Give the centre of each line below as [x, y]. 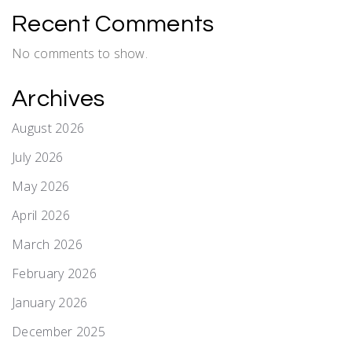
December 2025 [59, 331]
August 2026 [48, 128]
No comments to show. [80, 53]
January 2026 [50, 302]
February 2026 [54, 273]
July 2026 [38, 157]
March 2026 [47, 244]
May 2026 [41, 186]
